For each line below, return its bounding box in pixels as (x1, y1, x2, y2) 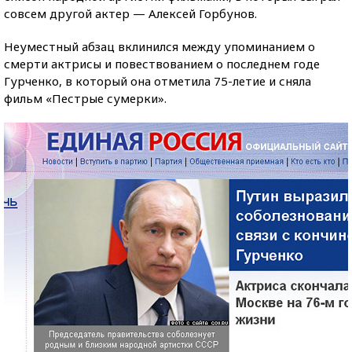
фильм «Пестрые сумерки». (4, 90, 167, 106)
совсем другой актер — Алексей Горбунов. (4, 5, 257, 21)
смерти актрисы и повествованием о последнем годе (4, 56, 320, 71)
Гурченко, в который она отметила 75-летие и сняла (4, 73, 311, 89)
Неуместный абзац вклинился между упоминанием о (4, 38, 315, 54)
